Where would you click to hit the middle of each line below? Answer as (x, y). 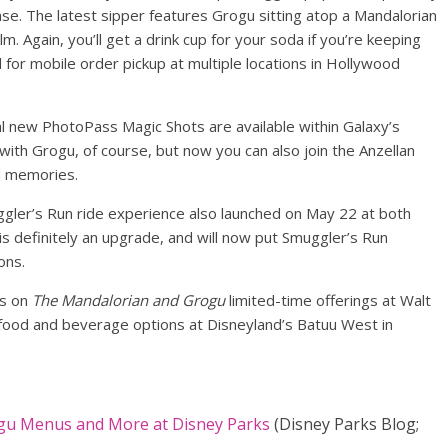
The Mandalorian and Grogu (130, 300)
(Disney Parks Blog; (344, 424)
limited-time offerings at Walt (330, 300)
